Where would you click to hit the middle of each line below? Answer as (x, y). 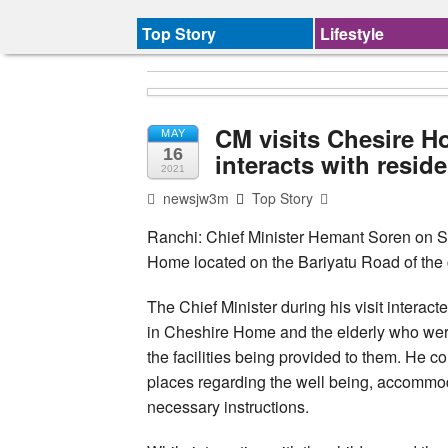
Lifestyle (352, 33)
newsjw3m (194, 197)
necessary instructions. (228, 406)
